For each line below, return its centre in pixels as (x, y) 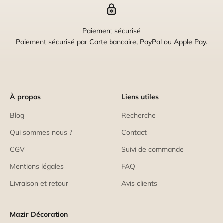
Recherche (139, 115)
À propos (25, 96)
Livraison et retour (39, 183)
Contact (134, 132)
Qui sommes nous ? (41, 132)
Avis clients (139, 183)
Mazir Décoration (39, 214)
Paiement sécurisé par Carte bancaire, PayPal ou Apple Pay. (111, 42)
